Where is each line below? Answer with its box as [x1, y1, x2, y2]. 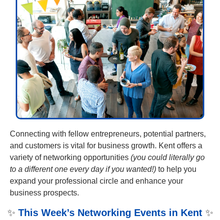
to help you [156, 165, 196, 173]
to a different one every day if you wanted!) [10, 165, 156, 173]
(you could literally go [131, 153, 205, 162]
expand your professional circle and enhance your [10, 176, 183, 185]
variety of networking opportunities [10, 153, 131, 162]
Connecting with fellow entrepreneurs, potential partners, [10, 129, 206, 138]
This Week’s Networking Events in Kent [18, 207, 202, 218]
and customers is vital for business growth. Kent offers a [10, 141, 202, 150]
